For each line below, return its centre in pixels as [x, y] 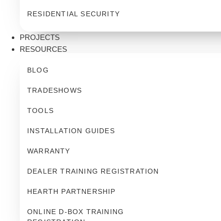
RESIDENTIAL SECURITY [74, 14]
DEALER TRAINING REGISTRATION [93, 171]
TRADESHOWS [55, 90]
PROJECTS [40, 37]
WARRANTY [49, 151]
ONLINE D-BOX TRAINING [77, 212]
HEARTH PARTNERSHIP [72, 191]
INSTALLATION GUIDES [71, 131]
